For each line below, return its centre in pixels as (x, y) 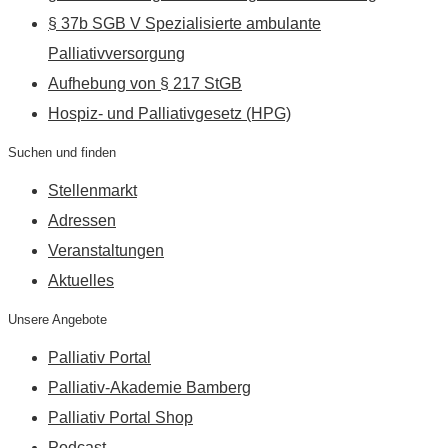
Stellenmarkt (92, 190)
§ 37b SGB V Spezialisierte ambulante (184, 23)
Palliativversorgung (116, 53)
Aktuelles (81, 280)
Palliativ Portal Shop (120, 417)
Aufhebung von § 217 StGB (145, 83)
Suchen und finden (62, 152)
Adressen (82, 220)
